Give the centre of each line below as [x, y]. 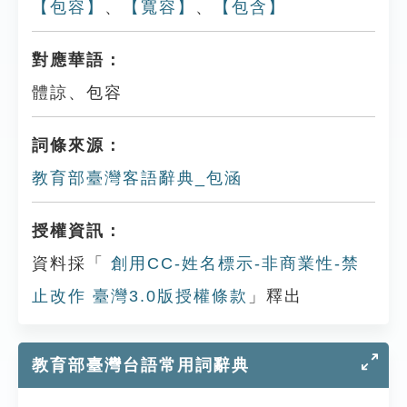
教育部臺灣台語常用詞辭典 [141, 365]
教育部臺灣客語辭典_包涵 [137, 178]
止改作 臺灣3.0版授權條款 [140, 296]
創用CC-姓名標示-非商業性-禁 [232, 263]
